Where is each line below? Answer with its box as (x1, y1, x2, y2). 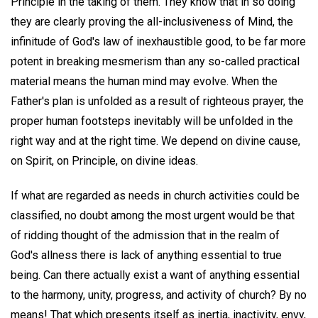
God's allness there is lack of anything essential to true (11, 248, 282, 263)
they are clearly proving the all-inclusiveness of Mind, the (11, 15, 293, 29)
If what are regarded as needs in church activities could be (11, 189, 300, 203)
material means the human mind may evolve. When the (11, 75, 278, 89)
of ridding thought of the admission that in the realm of (11, 229, 280, 243)
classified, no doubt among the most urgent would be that (11, 209, 295, 223)
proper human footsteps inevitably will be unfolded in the (11, 114, 293, 128)
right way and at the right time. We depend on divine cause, (11, 134, 300, 148)
